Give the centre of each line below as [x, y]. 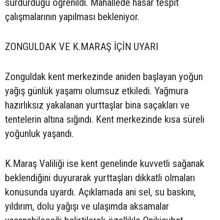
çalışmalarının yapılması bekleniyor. [72, 17]
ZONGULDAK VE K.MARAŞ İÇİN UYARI [82, 47]
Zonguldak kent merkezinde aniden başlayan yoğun [104, 77]
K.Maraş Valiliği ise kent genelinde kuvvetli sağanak [105, 164]
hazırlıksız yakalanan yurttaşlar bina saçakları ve [97, 105]
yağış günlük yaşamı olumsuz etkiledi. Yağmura [96, 91]
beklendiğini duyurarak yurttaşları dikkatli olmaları [100, 178]
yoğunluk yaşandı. [39, 134]
